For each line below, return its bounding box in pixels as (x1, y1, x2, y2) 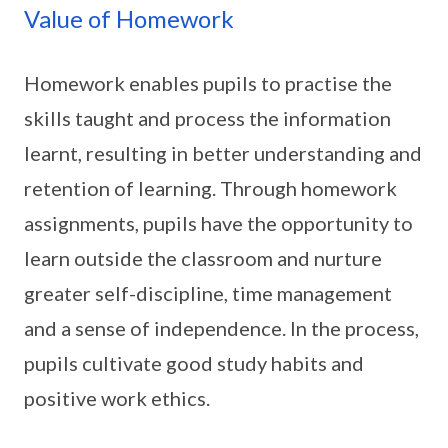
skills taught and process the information (24, 106, 391, 130)
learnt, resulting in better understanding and (24, 141, 422, 165)
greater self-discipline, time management (24, 281, 392, 305)
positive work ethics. (24, 386, 210, 410)
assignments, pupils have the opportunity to (24, 211, 413, 235)
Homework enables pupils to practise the (24, 71, 392, 95)
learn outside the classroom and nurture (24, 246, 382, 270)
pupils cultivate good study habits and (24, 351, 364, 375)
